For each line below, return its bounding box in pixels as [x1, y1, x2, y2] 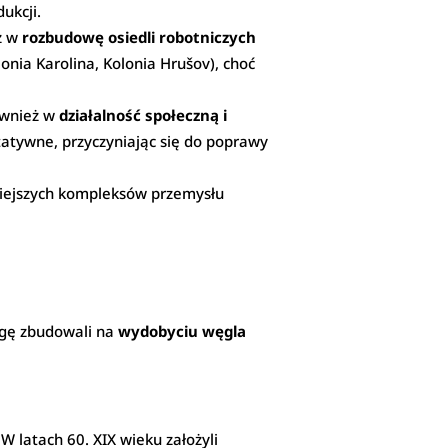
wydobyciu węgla [118, 321, 247, 342]
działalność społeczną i [59, 105, 228, 126]
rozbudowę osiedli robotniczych [22, 27, 257, 48]
